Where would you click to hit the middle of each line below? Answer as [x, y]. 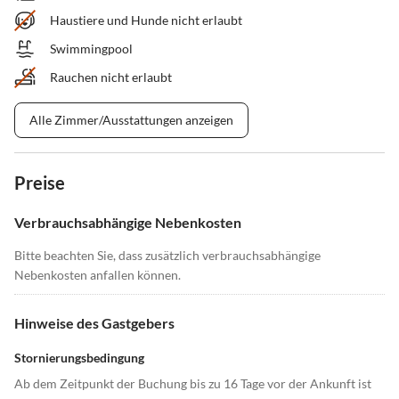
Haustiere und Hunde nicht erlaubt [146, 20]
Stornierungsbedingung [79, 358]
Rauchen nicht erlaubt [111, 77]
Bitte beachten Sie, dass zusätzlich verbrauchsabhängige [167, 256]
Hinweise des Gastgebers [94, 323]
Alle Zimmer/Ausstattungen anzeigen [131, 120]
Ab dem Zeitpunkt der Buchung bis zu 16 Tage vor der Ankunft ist [193, 384]
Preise [40, 183]
